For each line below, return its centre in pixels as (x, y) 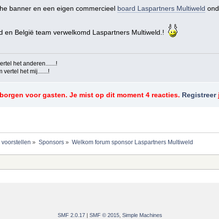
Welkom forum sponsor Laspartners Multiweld (133, 142)
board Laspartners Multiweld (161, 9)
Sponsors (52, 142)
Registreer (199, 95)
